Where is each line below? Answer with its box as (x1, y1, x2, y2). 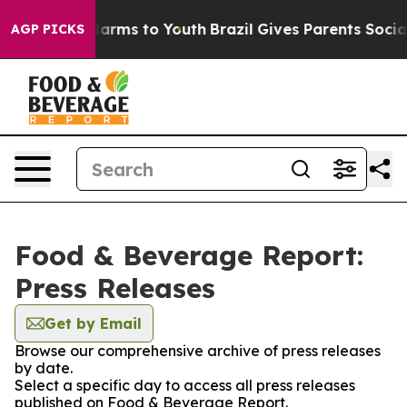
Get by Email (45, 314, 142, 333)
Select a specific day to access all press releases (15, 376, 355, 394)
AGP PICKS (11, 21, 84, 37)
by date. (15, 359, 73, 377)
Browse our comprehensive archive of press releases (15, 342, 381, 360)
